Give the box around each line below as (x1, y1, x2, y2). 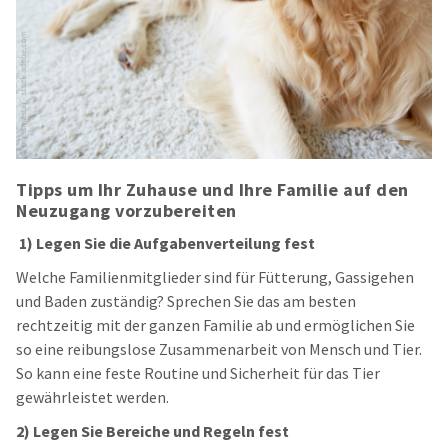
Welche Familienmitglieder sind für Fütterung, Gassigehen (16, 267, 414, 288)
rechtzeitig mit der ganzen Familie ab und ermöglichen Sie (16, 315, 415, 336)
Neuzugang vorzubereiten (16, 199, 237, 223)
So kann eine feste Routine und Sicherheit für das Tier (16, 363, 380, 384)
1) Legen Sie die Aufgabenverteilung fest (19, 233, 315, 254)
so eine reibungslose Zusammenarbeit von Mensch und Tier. (16, 339, 422, 360)
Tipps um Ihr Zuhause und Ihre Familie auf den (16, 178, 409, 202)
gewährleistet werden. (16, 387, 172, 408)
